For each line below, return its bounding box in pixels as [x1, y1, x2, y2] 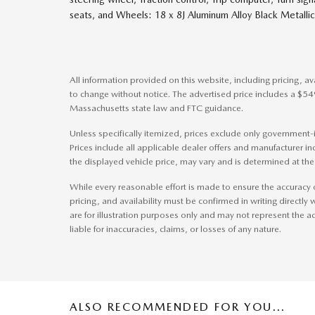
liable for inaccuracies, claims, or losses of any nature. [70, 224, 281, 234]
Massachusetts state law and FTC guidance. [70, 103, 243, 113]
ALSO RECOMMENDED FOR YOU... [70, 300, 286, 314]
